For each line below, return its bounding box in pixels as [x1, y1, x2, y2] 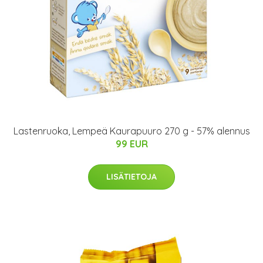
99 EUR [115, 138, 148, 150]
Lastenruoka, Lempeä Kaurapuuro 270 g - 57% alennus [13, 125, 250, 137]
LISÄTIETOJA [106, 171, 157, 182]
